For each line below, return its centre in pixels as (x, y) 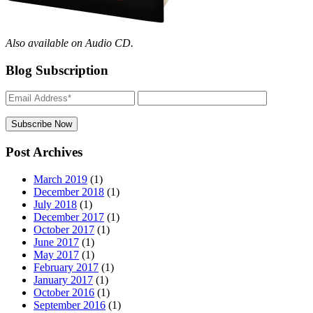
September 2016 (70, 305)
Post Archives (44, 152)
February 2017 (66, 267)
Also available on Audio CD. (70, 43)
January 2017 (63, 279)
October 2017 (64, 229)
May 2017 (56, 254)
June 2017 (56, 242)
